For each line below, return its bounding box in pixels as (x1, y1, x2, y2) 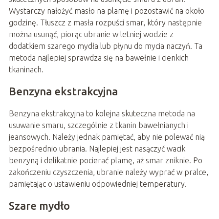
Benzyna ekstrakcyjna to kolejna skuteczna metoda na (8, 109, 195, 118)
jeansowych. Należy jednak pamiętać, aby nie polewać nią (8, 132, 205, 141)
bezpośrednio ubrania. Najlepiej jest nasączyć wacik (8, 144, 185, 153)
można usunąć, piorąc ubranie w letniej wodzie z (8, 29, 174, 39)
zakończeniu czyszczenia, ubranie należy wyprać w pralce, (8, 167, 208, 176)
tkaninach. (8, 65, 44, 74)
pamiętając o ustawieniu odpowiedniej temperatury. (8, 179, 187, 188)
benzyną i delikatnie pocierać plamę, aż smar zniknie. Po (8, 155, 202, 165)
